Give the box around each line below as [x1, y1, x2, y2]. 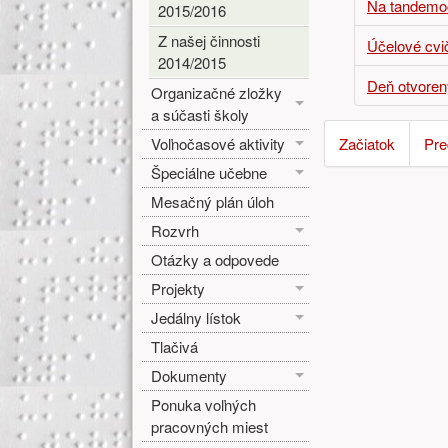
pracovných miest [151, 415, 269, 437]
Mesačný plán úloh [151, 190, 275, 212]
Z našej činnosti [157, 29, 260, 51]
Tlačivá [151, 335, 199, 357]
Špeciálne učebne [151, 161, 268, 183]
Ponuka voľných [151, 393, 257, 415]
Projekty [151, 277, 206, 299]
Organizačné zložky [151, 81, 283, 103]
